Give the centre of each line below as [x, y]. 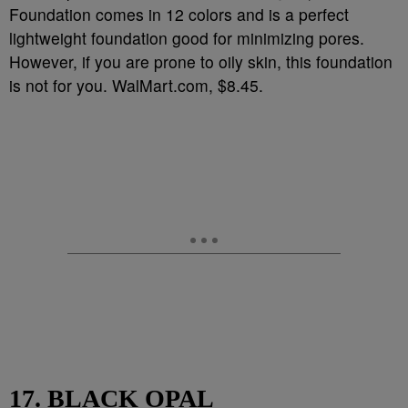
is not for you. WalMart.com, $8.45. [136, 85]
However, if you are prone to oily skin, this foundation [201, 61]
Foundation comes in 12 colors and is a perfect [179, 14]
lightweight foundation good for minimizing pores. [187, 38]
